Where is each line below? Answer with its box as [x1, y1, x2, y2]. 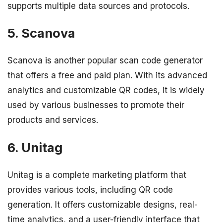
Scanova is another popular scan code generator [7, 55, 203, 66]
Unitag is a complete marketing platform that [7, 169, 186, 180]
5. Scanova [7, 25, 75, 41]
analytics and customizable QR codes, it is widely [7, 85, 205, 96]
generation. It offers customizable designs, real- [7, 199, 198, 210]
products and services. [7, 115, 98, 125]
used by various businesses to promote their [7, 100, 184, 111]
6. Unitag [7, 139, 62, 155]
